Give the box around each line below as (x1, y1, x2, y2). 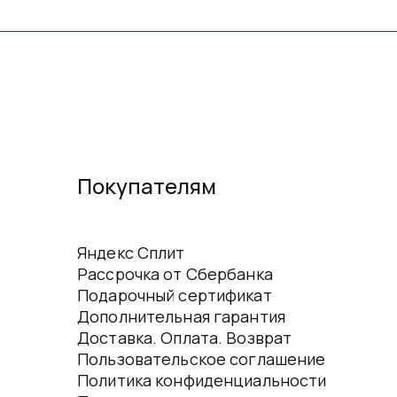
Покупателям (77, 171, 216, 200)
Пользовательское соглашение (77, 348, 326, 370)
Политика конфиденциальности (77, 370, 327, 391)
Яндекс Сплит (77, 242, 185, 263)
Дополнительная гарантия (77, 306, 285, 327)
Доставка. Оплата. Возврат (77, 327, 292, 348)
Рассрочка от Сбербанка (77, 263, 273, 284)
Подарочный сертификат (77, 284, 272, 306)
